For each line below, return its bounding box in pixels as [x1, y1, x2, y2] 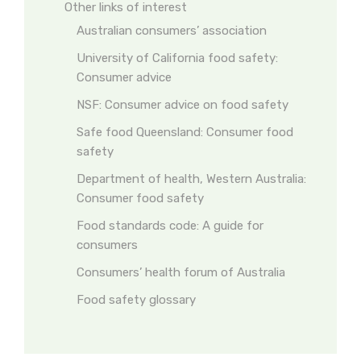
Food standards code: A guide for [77, 218, 263, 233]
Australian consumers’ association [77, 23, 267, 38]
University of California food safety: [77, 51, 278, 65]
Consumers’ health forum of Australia [77, 265, 285, 280]
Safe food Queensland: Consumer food [77, 125, 293, 139]
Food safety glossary [77, 293, 196, 307]
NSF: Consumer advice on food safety [77, 98, 288, 112]
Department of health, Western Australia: [77, 172, 306, 186]
